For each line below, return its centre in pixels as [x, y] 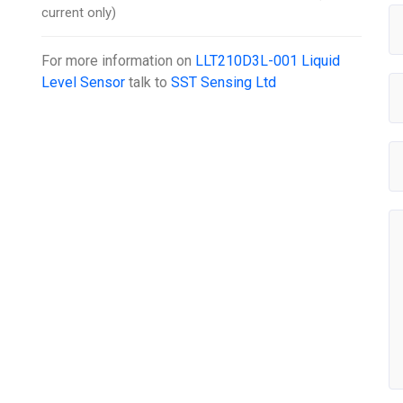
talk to [148, 82]
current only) [79, 12]
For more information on [119, 60]
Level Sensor [84, 82]
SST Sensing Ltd [224, 82]
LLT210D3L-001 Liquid [268, 60]
